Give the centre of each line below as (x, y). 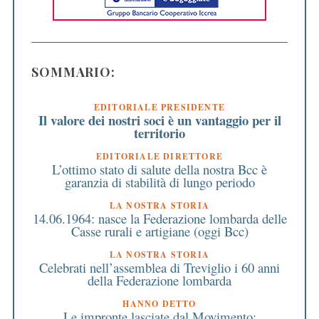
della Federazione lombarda (159, 280)
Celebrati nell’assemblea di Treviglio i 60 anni (159, 267)
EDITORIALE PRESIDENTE (159, 107)
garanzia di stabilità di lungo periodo (159, 182)
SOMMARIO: (73, 72)
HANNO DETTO (159, 303)
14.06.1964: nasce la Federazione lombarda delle (159, 218)
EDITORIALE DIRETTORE (159, 156)
